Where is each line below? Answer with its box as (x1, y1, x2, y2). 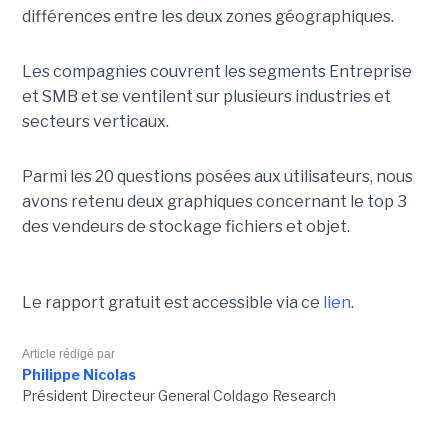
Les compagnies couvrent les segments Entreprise (21, 62, 412, 82)
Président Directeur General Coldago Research (21, 387, 336, 405)
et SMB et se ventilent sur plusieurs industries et (21, 87, 391, 107)
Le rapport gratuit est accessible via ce (21, 293, 323, 313)
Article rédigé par (21, 347, 115, 362)
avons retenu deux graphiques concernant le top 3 (21, 192, 407, 212)
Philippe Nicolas (21, 366, 136, 384)
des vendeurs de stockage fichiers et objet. (21, 217, 350, 237)
